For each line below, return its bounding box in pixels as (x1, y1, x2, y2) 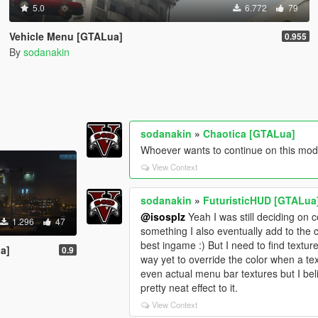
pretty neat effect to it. (141, 280, 238, 295)
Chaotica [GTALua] (203, 126, 296, 141)
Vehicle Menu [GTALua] (9, 29, 123, 43)
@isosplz (141, 209, 186, 224)
